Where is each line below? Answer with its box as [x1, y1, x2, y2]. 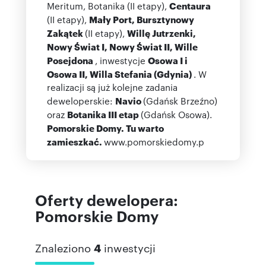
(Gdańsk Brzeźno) [143, 94, 217, 107]
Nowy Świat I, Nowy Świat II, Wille [47, 40, 198, 52]
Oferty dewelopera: [35, 189, 178, 210]
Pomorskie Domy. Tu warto [47, 122, 164, 134]
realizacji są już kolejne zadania [47, 81, 178, 93]
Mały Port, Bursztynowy [89, 13, 194, 25]
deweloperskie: [47, 94, 115, 107]
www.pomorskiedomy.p [104, 135, 204, 148]
